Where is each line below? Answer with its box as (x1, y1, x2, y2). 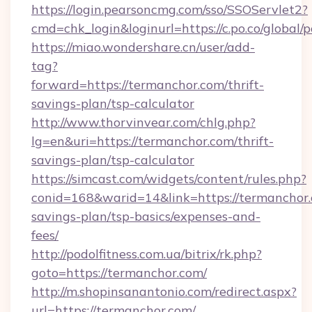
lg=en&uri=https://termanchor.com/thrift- (31, 133, 274, 149)
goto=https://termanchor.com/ (31, 265, 207, 281)
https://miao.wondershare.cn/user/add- (31, 39, 255, 55)
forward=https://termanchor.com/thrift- (31, 77, 264, 93)
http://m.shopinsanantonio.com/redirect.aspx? (31, 283, 297, 299)
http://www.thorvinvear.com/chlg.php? (31, 114, 256, 130)
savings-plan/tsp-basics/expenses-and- (31, 208, 260, 224)
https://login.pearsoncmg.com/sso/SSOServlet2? (31, 1, 308, 17)
